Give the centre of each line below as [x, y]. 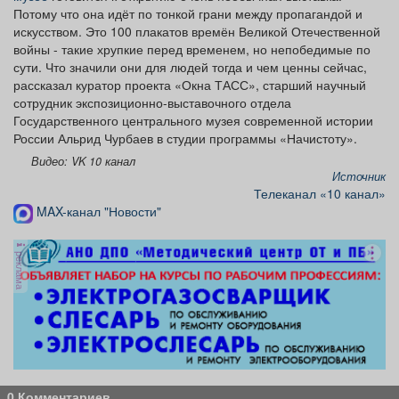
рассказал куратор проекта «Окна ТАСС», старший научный [190, 85]
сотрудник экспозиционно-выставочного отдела [152, 103]
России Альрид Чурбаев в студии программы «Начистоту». [185, 138]
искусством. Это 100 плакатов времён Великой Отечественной [197, 32]
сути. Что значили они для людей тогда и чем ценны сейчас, [190, 67]
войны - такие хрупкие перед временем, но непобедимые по [192, 49]
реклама [20, 269]
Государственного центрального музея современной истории [193, 121]
